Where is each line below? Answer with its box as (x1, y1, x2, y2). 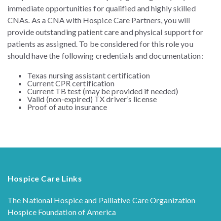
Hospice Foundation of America (7, 207, 116, 217)
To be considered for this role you (79, 39, 193, 49)
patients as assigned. (7, 39, 79, 49)
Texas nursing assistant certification (27, 71, 150, 80)
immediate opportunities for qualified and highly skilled (7, 3, 196, 13)
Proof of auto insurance (27, 102, 109, 112)
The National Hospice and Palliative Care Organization (7, 195, 196, 205)
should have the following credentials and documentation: (7, 51, 203, 61)
